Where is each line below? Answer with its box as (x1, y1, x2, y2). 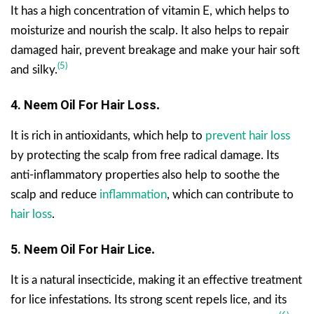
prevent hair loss (205, 129, 290, 142)
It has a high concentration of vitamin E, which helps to (11, 4, 289, 17)
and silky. (11, 63, 57, 76)
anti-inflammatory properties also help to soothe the (11, 168, 280, 181)
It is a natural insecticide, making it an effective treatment (11, 273, 302, 286)
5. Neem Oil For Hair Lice (11, 241, 151, 257)
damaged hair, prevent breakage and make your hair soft (11, 43, 300, 56)
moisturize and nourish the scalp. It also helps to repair (11, 24, 289, 36)
